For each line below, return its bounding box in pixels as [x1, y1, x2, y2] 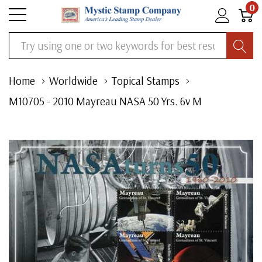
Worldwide [49, 74, 98, 88]
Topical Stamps [112, 74, 180, 88]
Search [9, 35, 35, 46]
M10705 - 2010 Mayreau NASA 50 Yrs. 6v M [9, 94, 202, 108]
